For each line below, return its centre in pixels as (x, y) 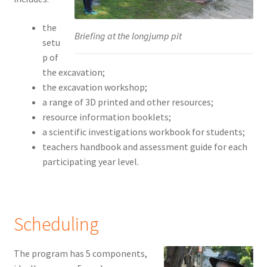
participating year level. (90, 162)
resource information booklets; (106, 117)
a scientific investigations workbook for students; (143, 132)
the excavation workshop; (94, 87)
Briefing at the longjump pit (128, 36)
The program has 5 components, (80, 253)
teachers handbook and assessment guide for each (145, 147)
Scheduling (56, 224)
